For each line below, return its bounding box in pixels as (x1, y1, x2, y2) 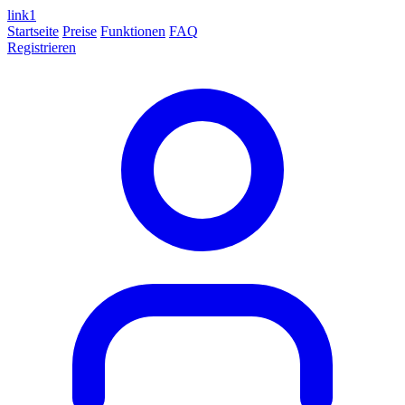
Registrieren (7, 40, 76, 55)
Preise (62, 24, 97, 39)
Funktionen (100, 24, 165, 39)
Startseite (7, 24, 59, 39)
